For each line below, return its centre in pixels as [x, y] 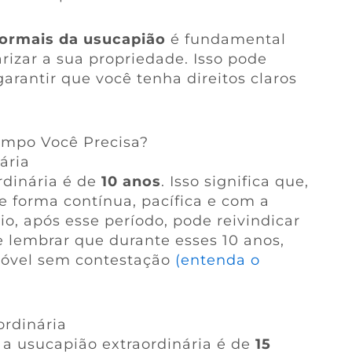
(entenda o [217, 260]
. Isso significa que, [235, 182]
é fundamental [225, 39]
